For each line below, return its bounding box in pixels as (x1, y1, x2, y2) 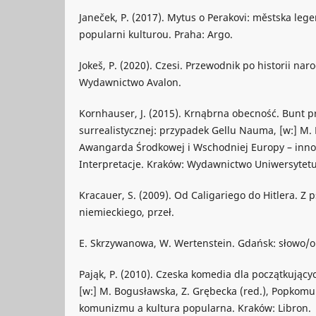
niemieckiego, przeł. (79, 205, 174, 219)
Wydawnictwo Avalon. (79, 75, 181, 90)
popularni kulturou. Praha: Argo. (79, 28, 233, 42)
